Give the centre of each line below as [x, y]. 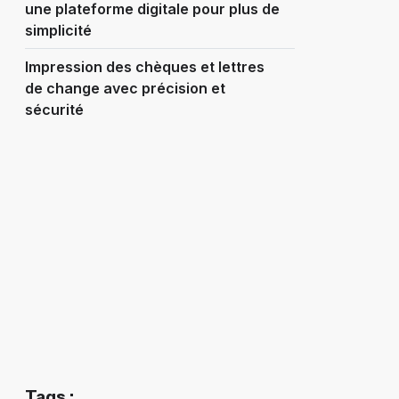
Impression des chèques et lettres [144, 67]
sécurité [54, 110]
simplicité [58, 31]
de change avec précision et [125, 89]
